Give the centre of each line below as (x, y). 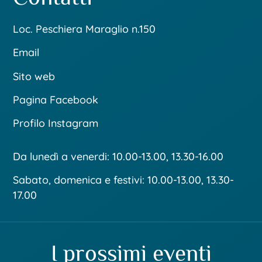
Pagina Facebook (56, 99)
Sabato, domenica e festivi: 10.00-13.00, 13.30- (124, 179)
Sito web (34, 76)
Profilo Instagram (56, 123)
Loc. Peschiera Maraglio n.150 (85, 29)
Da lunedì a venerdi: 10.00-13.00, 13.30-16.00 (118, 156)
